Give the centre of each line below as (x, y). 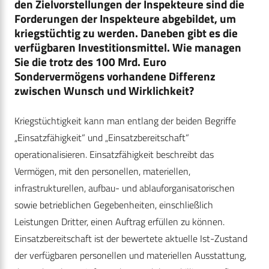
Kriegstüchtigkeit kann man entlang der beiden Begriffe (125, 121)
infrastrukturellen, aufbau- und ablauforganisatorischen (125, 188)
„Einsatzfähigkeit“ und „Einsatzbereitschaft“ (102, 138)
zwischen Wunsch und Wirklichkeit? (104, 91)
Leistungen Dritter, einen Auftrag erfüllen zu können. (119, 222)
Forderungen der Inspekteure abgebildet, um (125, 19)
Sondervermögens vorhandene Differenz (115, 76)
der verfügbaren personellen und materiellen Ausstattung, (130, 255)
